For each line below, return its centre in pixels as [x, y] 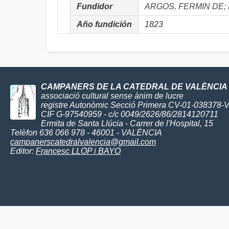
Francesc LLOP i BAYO [78, 151]
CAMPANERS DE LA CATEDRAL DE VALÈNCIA [134, 87]
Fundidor [95, 6]
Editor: [23, 151]
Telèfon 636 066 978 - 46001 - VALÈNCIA [86, 133]
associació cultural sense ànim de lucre [112, 96]
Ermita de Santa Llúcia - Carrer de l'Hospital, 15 [127, 123]
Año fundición [104, 24]
